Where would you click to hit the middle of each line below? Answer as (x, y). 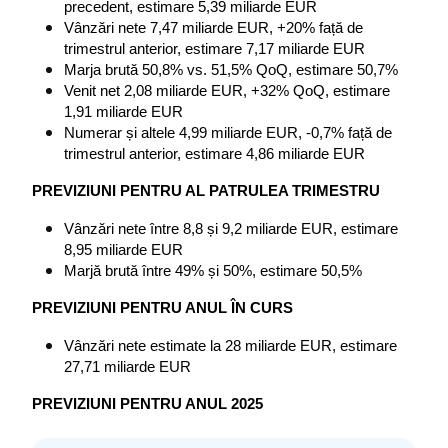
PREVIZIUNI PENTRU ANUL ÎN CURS (162, 308)
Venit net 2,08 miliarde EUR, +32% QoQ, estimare (227, 91)
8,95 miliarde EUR (123, 250)
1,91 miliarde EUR (123, 112)
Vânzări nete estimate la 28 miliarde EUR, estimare (230, 346)
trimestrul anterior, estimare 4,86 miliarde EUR (214, 154)
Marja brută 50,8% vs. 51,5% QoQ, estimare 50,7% (231, 70)
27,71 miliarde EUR (127, 367)
